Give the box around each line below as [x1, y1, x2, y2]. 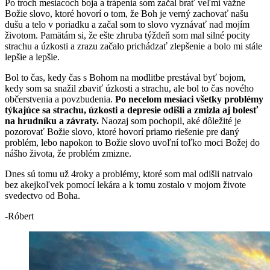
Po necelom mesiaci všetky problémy [113, 93, 263, 104]
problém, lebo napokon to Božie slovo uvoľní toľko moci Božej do [5, 137, 260, 148]
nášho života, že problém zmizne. [5, 148, 131, 159]
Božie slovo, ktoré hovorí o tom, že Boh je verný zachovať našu [5, 8, 248, 19]
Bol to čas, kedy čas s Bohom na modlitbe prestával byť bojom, [5, 72, 246, 83]
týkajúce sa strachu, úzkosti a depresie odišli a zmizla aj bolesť [5, 104, 258, 115]
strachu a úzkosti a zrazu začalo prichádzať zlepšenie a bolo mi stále [5, 40, 262, 51]
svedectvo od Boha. [5, 190, 80, 201]
